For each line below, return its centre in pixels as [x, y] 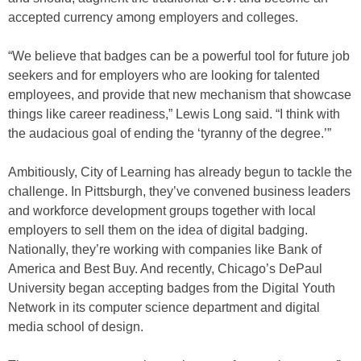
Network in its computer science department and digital [164, 308]
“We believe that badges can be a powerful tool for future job [179, 56]
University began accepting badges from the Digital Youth [172, 288]
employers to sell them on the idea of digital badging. [158, 230]
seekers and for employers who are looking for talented [164, 76]
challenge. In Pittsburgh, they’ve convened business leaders [179, 192]
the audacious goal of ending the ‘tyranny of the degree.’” [170, 134]
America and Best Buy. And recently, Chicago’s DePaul [165, 269]
